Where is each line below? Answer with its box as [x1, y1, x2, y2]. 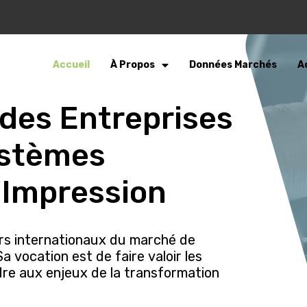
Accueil [52, 59, 90, 71]
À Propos [110, 59, 155, 71]
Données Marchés [188, 59, 277, 71]
